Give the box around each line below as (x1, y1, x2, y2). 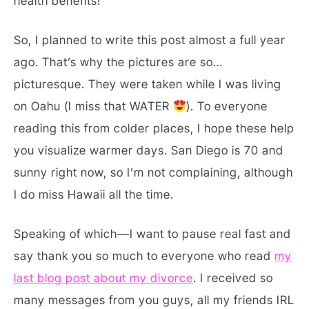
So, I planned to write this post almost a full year (14, 32, 286, 47)
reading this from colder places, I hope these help (14, 121, 295, 135)
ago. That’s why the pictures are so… (14, 54, 223, 69)
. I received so (193, 270, 273, 285)
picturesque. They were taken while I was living (14, 77, 281, 91)
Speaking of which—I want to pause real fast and (14, 226, 291, 241)
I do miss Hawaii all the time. (14, 187, 174, 201)
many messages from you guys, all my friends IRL (14, 292, 295, 307)
